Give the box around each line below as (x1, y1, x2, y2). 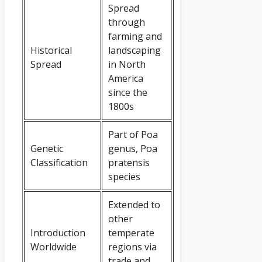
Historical (30, 43, 72, 57)
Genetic (30, 142, 63, 155)
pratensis (108, 156, 150, 169)
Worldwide (30, 240, 77, 253)
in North (108, 57, 146, 71)
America (108, 71, 143, 85)
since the (108, 85, 147, 99)
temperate (108, 226, 154, 239)
